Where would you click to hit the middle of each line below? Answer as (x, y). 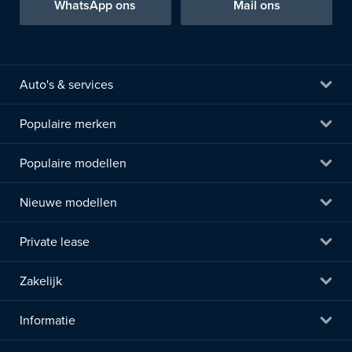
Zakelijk (41, 281)
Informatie (48, 320)
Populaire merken (68, 124)
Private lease (55, 242)
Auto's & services (66, 84)
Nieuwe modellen (68, 202)
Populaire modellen (73, 163)
